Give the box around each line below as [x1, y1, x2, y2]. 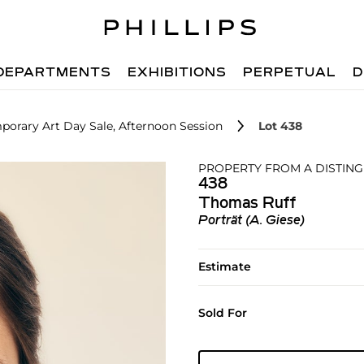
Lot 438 [258, 119, 302, 133]
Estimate [197, 259, 251, 274]
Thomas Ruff [197, 196, 296, 212]
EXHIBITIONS [128, 67, 227, 80]
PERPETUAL [243, 67, 337, 80]
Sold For [197, 305, 247, 320]
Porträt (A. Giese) [197, 214, 305, 227]
